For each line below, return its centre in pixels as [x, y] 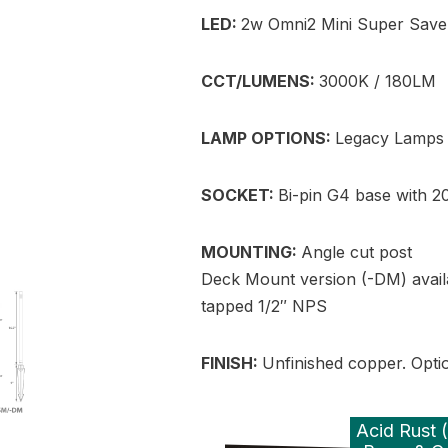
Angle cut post [357, 252]
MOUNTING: [251, 252]
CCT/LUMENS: [260, 81]
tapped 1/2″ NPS [264, 306]
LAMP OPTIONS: [268, 138]
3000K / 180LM [378, 81]
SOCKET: [240, 195]
